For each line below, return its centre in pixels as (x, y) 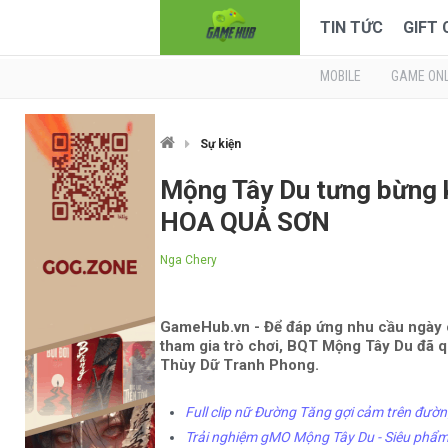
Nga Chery (188, 260)
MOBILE (340, 76)
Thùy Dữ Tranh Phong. (239, 365)
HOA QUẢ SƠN (245, 222)
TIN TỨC (351, 27)
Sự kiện (220, 144)
